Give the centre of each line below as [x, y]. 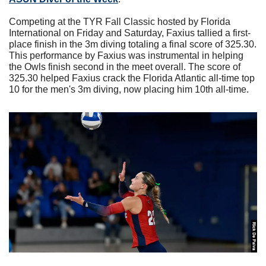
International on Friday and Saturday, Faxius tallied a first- [130, 33]
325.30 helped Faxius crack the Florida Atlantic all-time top [132, 78]
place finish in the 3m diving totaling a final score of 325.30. [133, 45]
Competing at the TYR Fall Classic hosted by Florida [120, 22]
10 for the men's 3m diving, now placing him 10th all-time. [129, 90]
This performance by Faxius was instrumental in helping [126, 56]
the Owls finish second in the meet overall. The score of [125, 67]
